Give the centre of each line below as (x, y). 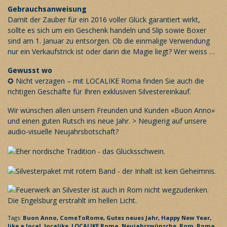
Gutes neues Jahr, (134, 217)
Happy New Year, (186, 217)
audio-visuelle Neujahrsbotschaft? (63, 131)
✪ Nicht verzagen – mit (47, 81)
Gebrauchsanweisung (47, 9)
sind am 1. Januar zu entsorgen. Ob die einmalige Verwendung (109, 41)
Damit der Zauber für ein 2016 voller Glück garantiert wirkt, (104, 20)
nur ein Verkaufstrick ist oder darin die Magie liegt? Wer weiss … (111, 51)
